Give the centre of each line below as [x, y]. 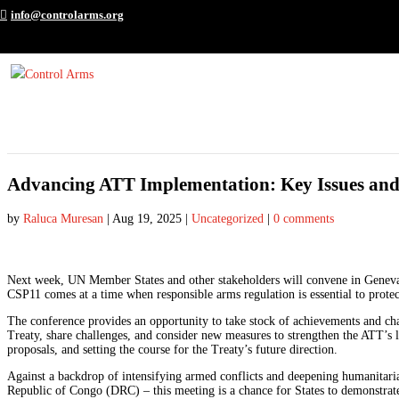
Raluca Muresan [63, 218]
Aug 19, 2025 [147, 218]
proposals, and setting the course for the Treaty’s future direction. [174, 350]
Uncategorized [228, 218]
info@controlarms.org [67, 14]
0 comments [304, 218]
